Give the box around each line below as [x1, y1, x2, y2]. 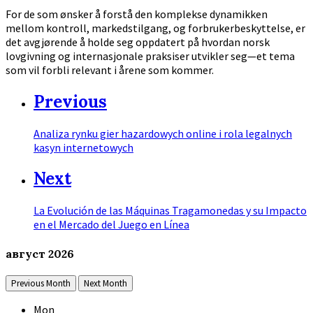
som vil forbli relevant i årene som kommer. [6, 62, 214, 77]
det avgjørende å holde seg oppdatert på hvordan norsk [6, 34, 270, 49]
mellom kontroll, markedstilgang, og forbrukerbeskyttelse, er [6, 20, 305, 35]
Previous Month [11, 277, 71, 289]
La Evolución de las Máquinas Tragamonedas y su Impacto [34, 203, 307, 218]
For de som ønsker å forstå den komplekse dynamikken [6, 6, 268, 21]
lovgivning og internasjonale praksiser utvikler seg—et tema [6, 48, 295, 63]
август [6, 246, 48, 261]
